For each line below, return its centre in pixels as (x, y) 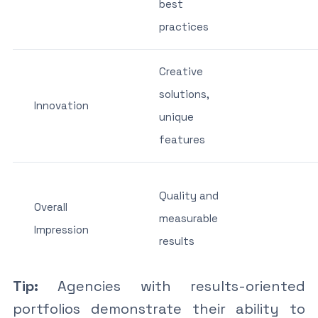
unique (176, 116)
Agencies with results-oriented (172, 286)
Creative (181, 71)
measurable (188, 218)
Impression (61, 229)
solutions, (184, 94)
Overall (50, 207)
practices (183, 26)
